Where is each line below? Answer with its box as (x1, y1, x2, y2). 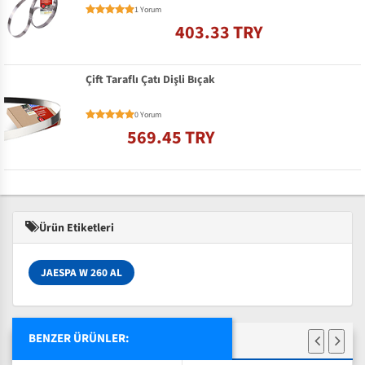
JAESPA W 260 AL (41, 264, 122, 280)
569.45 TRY (127, 124, 215, 151)
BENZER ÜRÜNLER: (29, 329, 130, 347)
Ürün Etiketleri (37, 219, 114, 236)
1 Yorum (134, 4, 161, 16)
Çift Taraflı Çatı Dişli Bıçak (86, 72, 215, 89)
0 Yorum (134, 108, 161, 121)
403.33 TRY (175, 20, 263, 46)
